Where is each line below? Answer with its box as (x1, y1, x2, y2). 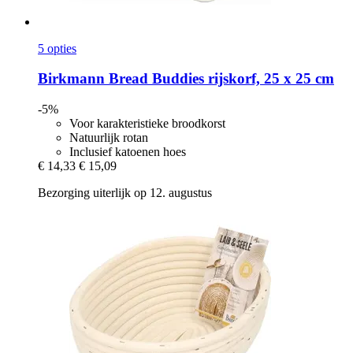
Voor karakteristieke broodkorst (69, 116, 225, 130)
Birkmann (38, 70, 105, 87)
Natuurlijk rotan (69, 130, 148, 144)
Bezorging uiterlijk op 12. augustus (38, 185, 212, 199)
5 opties (38, 41, 76, 55)
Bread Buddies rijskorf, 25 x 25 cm (105, 70, 334, 87)
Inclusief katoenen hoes (69, 144, 186, 158)
